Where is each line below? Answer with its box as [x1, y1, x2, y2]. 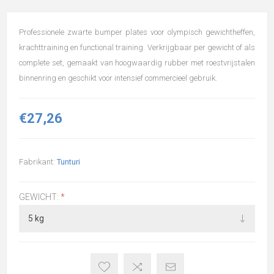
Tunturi [57, 157, 80, 166]
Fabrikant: [19, 157, 55, 166]
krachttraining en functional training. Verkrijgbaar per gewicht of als [19, 43, 255, 52]
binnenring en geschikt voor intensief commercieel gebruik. [19, 73, 217, 83]
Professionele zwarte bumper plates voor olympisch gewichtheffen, [19, 28, 255, 37]
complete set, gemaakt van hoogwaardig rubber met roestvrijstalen [19, 58, 255, 67]
